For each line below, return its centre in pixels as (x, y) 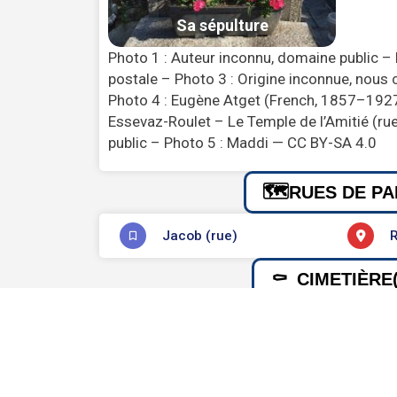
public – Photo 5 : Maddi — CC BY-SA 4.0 (242, 142)
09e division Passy (221, 322)
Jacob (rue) (200, 235)
